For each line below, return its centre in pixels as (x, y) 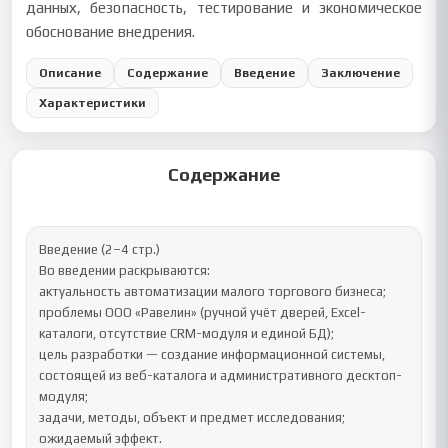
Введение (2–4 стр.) (100, 249)
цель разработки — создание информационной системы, (212, 354)
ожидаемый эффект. (101, 438)
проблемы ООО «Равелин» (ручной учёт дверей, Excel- (203, 312)
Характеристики (93, 102)
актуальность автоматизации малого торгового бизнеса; (213, 291)
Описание (70, 72)
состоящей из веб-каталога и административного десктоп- (221, 375)
